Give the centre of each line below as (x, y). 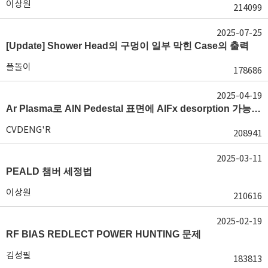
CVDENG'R (28, 129)
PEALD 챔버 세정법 (49, 171)
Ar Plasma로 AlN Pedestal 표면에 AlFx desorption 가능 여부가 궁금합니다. (256, 108)
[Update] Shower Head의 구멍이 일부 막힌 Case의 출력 (127, 45)
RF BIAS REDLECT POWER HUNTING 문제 (103, 234)
